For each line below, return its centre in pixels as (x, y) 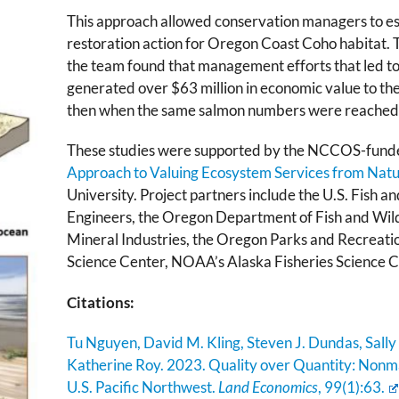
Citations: (100, 302)
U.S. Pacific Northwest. (142, 387)
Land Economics (268, 387)
